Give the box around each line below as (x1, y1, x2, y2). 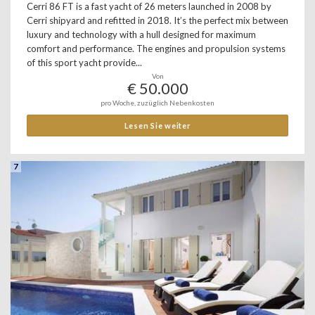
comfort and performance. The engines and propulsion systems (27, 43, 285, 54)
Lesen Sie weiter (124, 121, 191, 130)
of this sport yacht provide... (27, 57, 142, 68)
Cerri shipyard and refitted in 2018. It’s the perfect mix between (27, 15, 288, 26)
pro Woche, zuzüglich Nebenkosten (101, 98, 214, 107)
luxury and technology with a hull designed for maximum (27, 29, 256, 40)
